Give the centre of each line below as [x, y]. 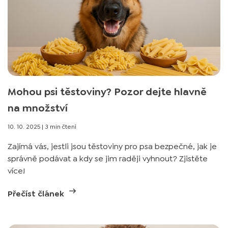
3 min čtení [61, 127]
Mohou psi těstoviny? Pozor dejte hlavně [107, 92]
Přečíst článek [37, 194]
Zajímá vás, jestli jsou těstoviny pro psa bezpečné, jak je [112, 146]
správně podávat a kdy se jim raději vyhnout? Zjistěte [108, 159]
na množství [38, 108]
